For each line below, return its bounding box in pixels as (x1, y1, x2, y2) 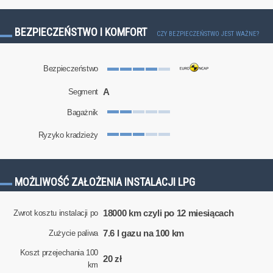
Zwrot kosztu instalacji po (13, 208, 99, 218)
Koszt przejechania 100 (19, 247, 99, 257)
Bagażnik (66, 108, 99, 118)
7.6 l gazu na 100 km (103, 227, 185, 238)
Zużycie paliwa (48, 228, 99, 238)
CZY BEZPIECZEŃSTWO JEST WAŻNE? (157, 30, 259, 38)
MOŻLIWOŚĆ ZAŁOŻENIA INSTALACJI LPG (15, 175, 195, 188)
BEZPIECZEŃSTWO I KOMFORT (15, 26, 149, 39)
